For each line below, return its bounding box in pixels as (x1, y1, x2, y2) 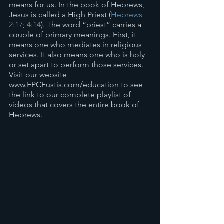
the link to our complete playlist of (9, 90, 133, 99)
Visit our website (9, 70, 69, 79)
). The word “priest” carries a (41, 20, 143, 29)
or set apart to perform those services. (9, 60, 145, 69)
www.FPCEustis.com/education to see (9, 80, 145, 89)
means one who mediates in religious (9, 40, 144, 49)
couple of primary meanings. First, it (9, 30, 138, 39)
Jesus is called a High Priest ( (9, 10, 111, 19)
